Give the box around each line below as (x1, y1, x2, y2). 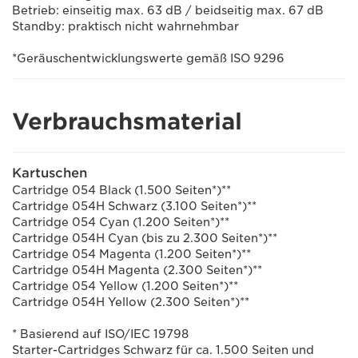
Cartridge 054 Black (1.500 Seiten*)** (12, 184, 231, 197)
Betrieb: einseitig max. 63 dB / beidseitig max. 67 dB (12, 4, 324, 17)
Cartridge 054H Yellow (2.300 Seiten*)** (12, 296, 249, 308)
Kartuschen (12, 165, 87, 181)
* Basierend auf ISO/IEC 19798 (12, 328, 189, 340)
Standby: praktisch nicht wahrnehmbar (12, 20, 239, 33)
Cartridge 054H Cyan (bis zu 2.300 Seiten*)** (12, 232, 277, 245)
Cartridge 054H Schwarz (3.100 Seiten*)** (12, 200, 257, 213)
